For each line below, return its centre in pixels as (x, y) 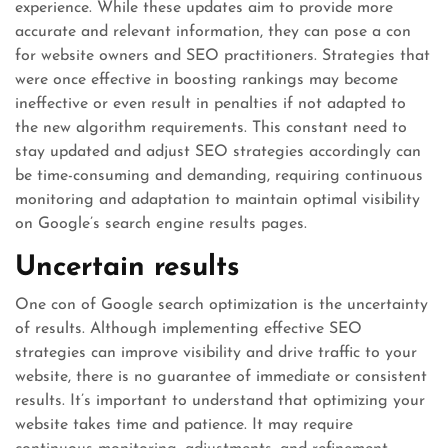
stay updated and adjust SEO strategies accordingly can (218, 152)
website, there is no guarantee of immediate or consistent (221, 377)
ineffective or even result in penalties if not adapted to (210, 104)
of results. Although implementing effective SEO (188, 329)
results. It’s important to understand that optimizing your (220, 401)
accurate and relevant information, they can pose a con (213, 32)
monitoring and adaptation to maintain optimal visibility (217, 200)
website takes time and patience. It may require (184, 425)
